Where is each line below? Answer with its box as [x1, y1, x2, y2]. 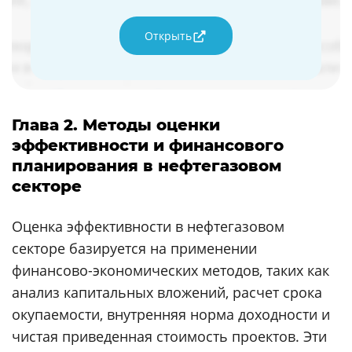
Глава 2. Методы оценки [12, 115, 220, 135]
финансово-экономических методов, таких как [12, 261, 329, 280]
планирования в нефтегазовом [12, 156, 282, 176]
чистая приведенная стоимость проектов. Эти [12, 327, 327, 346]
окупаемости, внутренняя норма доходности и [12, 305, 330, 324]
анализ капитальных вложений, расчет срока [12, 283, 322, 302]
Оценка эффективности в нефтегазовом [12, 217, 284, 236]
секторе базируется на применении [12, 239, 257, 258]
